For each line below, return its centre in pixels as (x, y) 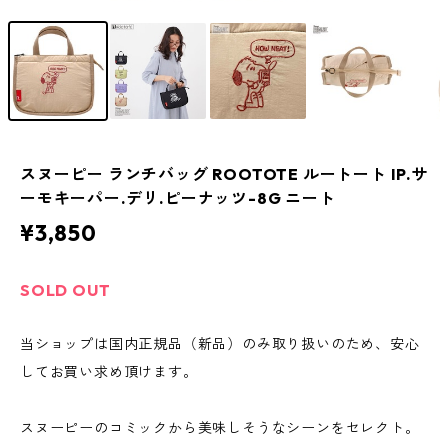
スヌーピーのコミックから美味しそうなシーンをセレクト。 (220, 428)
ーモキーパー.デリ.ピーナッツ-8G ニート (178, 198)
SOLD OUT (65, 290)
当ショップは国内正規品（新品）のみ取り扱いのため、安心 (220, 344)
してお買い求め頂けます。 (109, 372)
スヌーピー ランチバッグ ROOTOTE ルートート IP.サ (224, 174)
